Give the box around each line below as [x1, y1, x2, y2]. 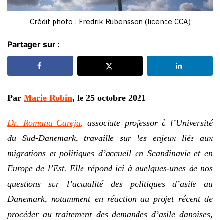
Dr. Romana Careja [7, 117, 81, 128]
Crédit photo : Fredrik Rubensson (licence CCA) [29, 16, 191, 26]
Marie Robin [24, 92, 72, 103]
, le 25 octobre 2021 [72, 92, 146, 103]
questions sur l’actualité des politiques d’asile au [7, 178, 213, 189]
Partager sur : [7, 39, 60, 49]
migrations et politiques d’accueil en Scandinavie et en [7, 148, 213, 158]
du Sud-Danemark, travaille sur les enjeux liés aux [7, 133, 213, 143]
